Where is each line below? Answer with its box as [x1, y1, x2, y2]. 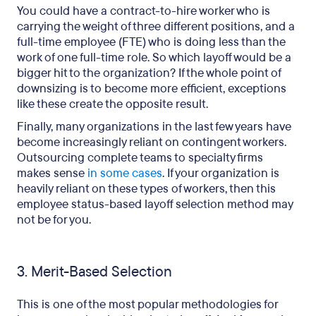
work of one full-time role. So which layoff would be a [17, 49, 291, 66]
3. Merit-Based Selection [17, 262, 172, 281]
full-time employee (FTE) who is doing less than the [17, 34, 286, 50]
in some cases [87, 165, 162, 181]
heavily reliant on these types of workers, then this [17, 181, 276, 197]
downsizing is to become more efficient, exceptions [17, 80, 286, 97]
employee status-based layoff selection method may [17, 196, 293, 212]
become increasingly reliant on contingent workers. [17, 134, 286, 150]
